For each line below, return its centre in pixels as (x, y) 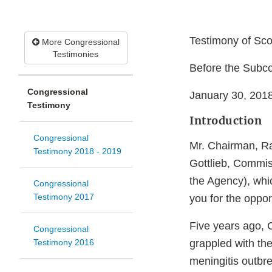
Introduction (226, 121)
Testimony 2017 (64, 197)
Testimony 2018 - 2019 (77, 151)
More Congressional (79, 42)
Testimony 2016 (64, 243)
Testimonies (76, 54)
